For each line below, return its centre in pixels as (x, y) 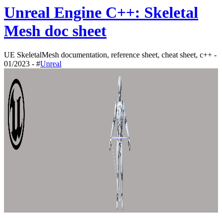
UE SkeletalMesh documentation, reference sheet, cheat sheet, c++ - (110, 55)
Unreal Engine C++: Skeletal (101, 12)
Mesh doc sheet (55, 30)
